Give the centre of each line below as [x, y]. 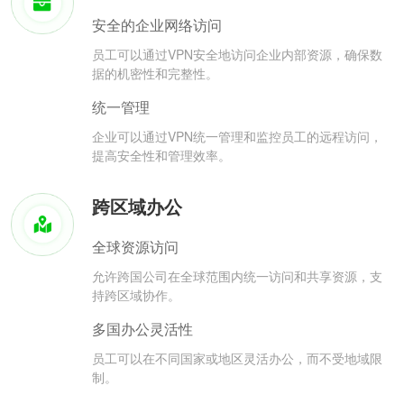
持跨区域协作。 [136, 295]
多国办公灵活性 [142, 329]
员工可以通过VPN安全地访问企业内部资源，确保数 [237, 55]
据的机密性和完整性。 [155, 73]
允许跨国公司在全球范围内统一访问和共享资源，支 [237, 276]
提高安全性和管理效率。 [161, 156]
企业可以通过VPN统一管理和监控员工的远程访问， [237, 137]
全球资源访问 [135, 247]
